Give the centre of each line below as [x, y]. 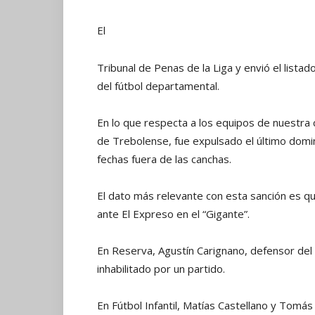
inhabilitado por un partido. [161, 269]
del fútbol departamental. [158, 86]
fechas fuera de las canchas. [164, 159]
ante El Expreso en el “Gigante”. [173, 214]
